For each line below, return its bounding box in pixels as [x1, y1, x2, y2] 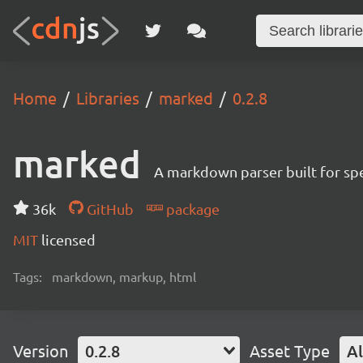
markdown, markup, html [52, 268, 196, 284]
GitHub [83, 200, 134, 217]
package [162, 200, 220, 217]
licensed [41, 231, 96, 248]
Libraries [76, 88, 139, 108]
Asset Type [250, 340, 330, 361]
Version [13, 340, 68, 361]
